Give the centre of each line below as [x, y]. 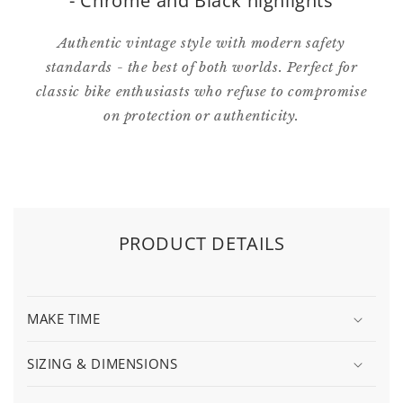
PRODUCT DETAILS [201, 243]
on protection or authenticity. [201, 116]
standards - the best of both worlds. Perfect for [201, 67]
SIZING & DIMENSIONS [103, 363]
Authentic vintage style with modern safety [201, 43]
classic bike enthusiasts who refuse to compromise [201, 91]
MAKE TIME [64, 318]
